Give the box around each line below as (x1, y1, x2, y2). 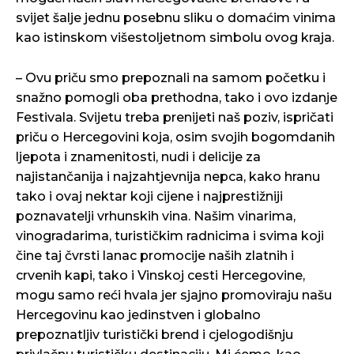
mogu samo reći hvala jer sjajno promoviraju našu (16, 288, 332, 303)
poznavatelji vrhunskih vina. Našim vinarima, (16, 209, 296, 224)
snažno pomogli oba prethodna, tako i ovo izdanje (16, 90, 337, 106)
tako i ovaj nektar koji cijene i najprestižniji (16, 189, 283, 205)
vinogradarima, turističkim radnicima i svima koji (16, 228, 324, 244)
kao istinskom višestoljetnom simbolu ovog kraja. (16, 30, 334, 46)
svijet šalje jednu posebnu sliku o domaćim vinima (16, 10, 336, 26)
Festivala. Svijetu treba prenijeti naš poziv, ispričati (16, 110, 333, 126)
